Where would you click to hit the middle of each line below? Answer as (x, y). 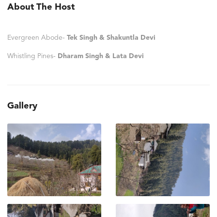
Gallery (22, 106)
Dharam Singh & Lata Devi (101, 56)
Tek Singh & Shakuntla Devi (111, 38)
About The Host (41, 7)
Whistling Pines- (32, 56)
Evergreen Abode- (37, 38)
